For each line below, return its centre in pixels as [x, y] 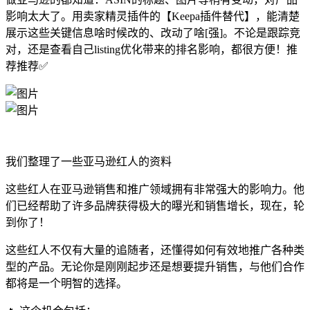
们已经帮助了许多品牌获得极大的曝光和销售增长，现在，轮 [155, 206]
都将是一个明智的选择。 [66, 283]
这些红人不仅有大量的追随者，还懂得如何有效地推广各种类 [155, 250]
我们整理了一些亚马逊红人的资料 [89, 161]
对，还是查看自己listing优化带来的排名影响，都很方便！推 [152, 49]
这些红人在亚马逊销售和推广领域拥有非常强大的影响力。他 [155, 189]
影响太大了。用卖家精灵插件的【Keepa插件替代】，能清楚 [153, 16]
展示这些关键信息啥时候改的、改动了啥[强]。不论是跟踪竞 [153, 33]
